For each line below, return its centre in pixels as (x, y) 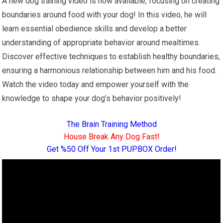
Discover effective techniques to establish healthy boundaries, (111, 57)
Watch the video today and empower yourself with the (96, 85)
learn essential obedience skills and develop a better (95, 29)
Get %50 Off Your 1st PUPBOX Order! (111, 149)
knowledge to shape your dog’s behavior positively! (92, 99)
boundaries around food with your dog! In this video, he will (105, 15)
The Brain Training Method (111, 124)
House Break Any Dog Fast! (111, 137)
